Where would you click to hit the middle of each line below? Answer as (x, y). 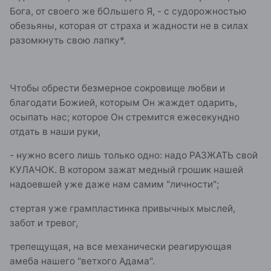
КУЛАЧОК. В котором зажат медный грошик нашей (126, 170)
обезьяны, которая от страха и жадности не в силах (129, 25)
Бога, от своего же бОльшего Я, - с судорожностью (128, 11)
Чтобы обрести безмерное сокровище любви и (117, 88)
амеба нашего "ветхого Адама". (82, 261)
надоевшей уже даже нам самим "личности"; (114, 184)
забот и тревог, (44, 223)
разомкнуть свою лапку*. (68, 40)
